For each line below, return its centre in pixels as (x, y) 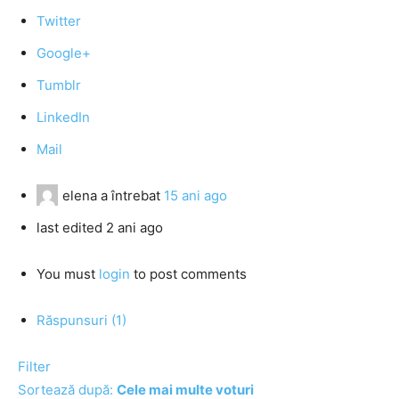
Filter (34, 366)
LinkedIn (63, 117)
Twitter (59, 21)
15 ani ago (195, 195)
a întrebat (130, 195)
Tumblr (59, 85)
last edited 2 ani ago (100, 228)
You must (68, 274)
